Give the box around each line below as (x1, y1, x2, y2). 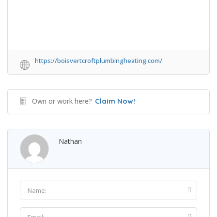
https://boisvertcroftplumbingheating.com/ (35, 56, 162, 65)
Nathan (59, 137, 82, 146)
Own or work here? (32, 96, 92, 106)
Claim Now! (95, 96, 135, 106)
